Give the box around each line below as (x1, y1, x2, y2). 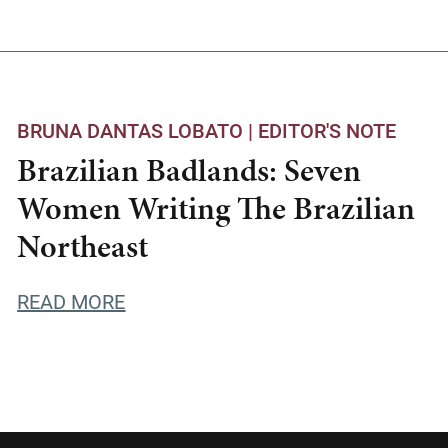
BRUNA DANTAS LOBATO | (17, 117, 259, 143)
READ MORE (17, 288, 126, 314)
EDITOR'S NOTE (258, 117, 397, 143)
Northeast (17, 224, 149, 269)
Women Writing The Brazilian (17, 186, 416, 231)
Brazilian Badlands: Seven (17, 148, 362, 193)
